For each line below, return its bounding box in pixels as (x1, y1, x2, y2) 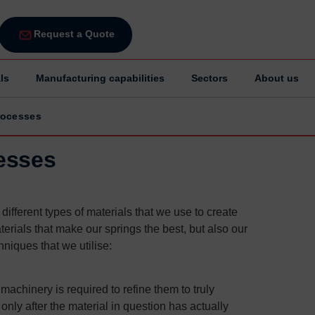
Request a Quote (33, 27, 115, 39)
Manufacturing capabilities (36, 72, 165, 84)
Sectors (191, 72, 228, 84)
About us (255, 72, 299, 84)
